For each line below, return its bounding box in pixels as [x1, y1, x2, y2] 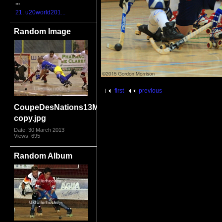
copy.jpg [14, 113, 47, 122]
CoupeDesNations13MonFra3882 [14, 102, 139, 111]
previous [139, 87, 163, 94]
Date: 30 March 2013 [14, 126, 65, 133]
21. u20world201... [15, 9, 66, 16]
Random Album [14, 151, 73, 160]
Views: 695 [14, 132, 41, 139]
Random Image [14, 26, 71, 36]
